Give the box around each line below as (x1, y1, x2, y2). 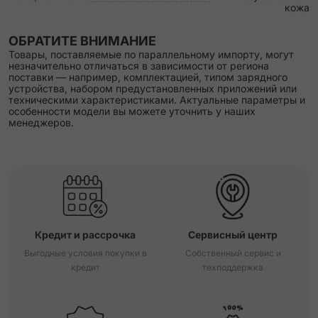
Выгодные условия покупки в (23, 248, 147, 258)
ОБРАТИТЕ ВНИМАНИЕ (9, 33, 156, 48)
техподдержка (202, 262, 263, 273)
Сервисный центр (188, 229, 278, 241)
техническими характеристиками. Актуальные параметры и (9, 94, 305, 106)
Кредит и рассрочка (35, 229, 136, 241)
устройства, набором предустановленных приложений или (9, 82, 297, 94)
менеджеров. (9, 116, 74, 128)
